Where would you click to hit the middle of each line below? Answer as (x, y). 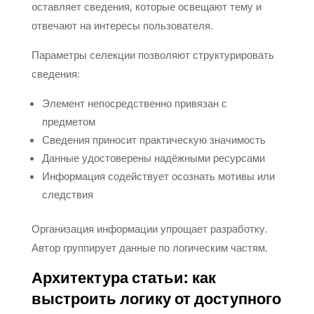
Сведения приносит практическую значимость (153, 139)
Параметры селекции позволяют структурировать (152, 54)
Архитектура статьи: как (123, 278)
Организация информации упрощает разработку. (149, 228)
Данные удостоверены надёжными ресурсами (153, 157)
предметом (68, 121)
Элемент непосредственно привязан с (134, 103)
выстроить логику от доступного (156, 299)
